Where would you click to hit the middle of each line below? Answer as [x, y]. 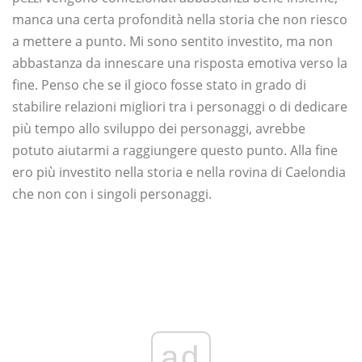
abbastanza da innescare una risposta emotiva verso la [180, 63]
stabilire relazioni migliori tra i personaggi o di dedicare [180, 107]
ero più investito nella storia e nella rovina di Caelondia [179, 173]
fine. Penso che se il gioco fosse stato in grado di [159, 85]
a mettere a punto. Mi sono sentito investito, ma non [173, 42]
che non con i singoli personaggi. [112, 194]
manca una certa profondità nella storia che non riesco [180, 20]
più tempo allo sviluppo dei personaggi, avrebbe [159, 129]
